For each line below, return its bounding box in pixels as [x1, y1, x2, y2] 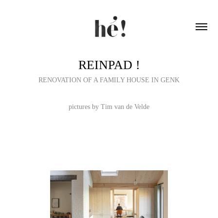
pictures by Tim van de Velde [69, 103, 149, 110]
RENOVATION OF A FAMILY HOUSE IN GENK [38, 76, 180, 84]
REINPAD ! [78, 57, 140, 72]
